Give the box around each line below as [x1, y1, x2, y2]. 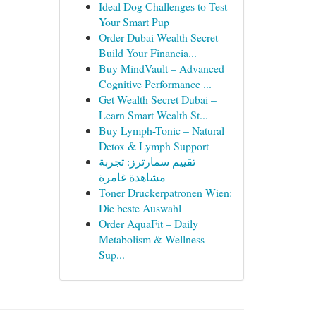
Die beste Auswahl [98, 200, 181, 215]
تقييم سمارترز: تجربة [98, 154, 195, 169]
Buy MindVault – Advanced [98, 61, 224, 75]
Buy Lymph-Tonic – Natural [98, 123, 224, 138]
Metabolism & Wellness [98, 231, 205, 246]
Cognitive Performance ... [98, 76, 212, 91]
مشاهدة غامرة [98, 169, 166, 184]
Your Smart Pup [98, 14, 169, 29]
